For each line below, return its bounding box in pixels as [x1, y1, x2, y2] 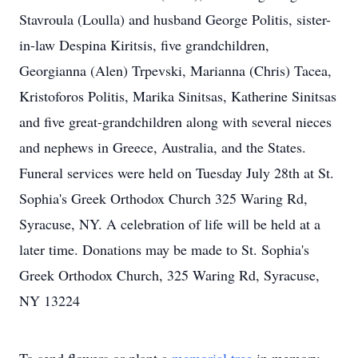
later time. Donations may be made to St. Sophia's [19, 240, 309, 259]
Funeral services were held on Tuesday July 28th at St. [19, 163, 334, 182]
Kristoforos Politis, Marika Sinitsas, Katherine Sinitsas [19, 86, 336, 105]
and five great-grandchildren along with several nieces [19, 112, 332, 131]
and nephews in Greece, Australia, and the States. [19, 137, 306, 157]
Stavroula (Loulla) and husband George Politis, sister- [19, 10, 331, 29]
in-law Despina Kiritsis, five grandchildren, [19, 35, 269, 54]
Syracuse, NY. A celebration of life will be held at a [19, 214, 320, 233]
